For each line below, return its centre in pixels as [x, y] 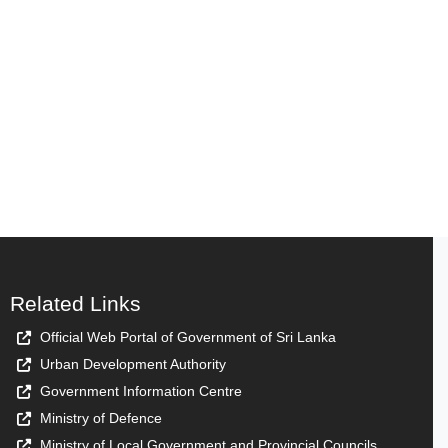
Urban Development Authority [133, 363]
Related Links [75, 303]
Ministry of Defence [101, 417]
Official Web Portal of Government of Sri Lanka [188, 336]
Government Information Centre [141, 390]
